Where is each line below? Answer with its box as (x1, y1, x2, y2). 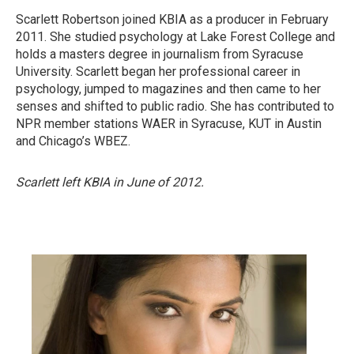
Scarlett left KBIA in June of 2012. (16, 175, 204, 190)
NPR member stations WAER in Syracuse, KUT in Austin (16, 116, 322, 131)
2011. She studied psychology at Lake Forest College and (16, 29, 335, 44)
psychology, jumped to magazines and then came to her (16, 81, 321, 96)
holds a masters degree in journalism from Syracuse (16, 47, 303, 62)
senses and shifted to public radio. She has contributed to (16, 99, 334, 114)
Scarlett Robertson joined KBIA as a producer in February (16, 12, 329, 27)
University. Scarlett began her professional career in (16, 64, 300, 79)
